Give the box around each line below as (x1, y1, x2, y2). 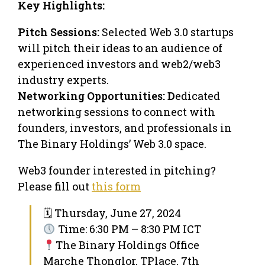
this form (92, 179, 141, 193)
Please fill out (18, 179, 92, 193)
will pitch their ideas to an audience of (18, 40, 222, 55)
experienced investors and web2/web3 (18, 56, 221, 71)
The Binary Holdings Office (55, 237, 199, 252)
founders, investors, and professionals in (18, 120, 232, 135)
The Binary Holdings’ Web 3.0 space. (18, 136, 206, 151)
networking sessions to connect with (18, 104, 215, 119)
